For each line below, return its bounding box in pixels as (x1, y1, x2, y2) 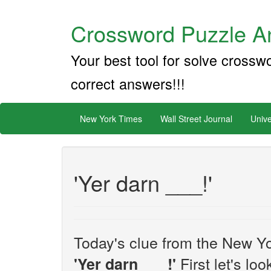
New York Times (80, 113, 142, 125)
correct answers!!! (71, 73, 185, 94)
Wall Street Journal (160, 113, 232, 125)
